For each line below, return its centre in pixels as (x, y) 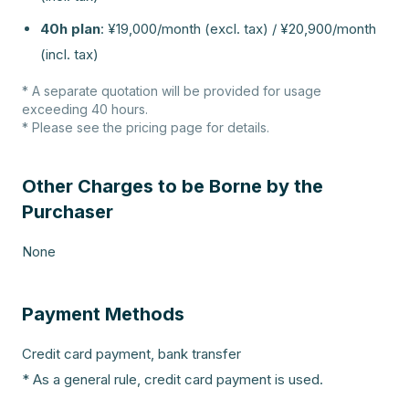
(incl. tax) (69, 54)
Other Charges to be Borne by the (173, 186)
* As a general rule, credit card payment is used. (173, 379)
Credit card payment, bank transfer (131, 354)
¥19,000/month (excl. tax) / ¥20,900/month (242, 29)
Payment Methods (103, 314)
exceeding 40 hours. (85, 109)
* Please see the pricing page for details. (146, 127)
